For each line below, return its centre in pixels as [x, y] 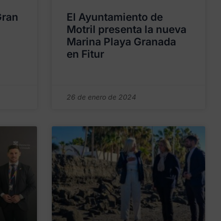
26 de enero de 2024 [102, 97]
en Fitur [86, 54]
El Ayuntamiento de [115, 17]
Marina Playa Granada [122, 41]
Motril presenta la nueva [127, 29]
